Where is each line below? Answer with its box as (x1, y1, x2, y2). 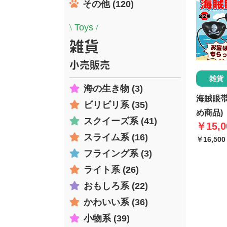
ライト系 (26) (84, 164, 139, 175)
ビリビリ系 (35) (84, 99, 148, 110)
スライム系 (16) (84, 132, 148, 142)
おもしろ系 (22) (84, 180, 148, 191)
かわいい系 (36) (84, 197, 148, 207)
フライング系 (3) (84, 148, 152, 159)
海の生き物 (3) (84, 83, 143, 94)
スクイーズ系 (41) (84, 116, 157, 126)
